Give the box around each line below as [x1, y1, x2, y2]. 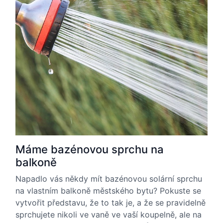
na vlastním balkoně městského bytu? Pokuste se [15, 186, 201, 196]
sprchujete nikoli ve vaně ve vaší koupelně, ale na [15, 210, 202, 220]
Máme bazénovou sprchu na [15, 143, 164, 156]
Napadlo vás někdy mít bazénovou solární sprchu [15, 174, 202, 184]
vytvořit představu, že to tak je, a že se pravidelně [15, 198, 206, 208]
